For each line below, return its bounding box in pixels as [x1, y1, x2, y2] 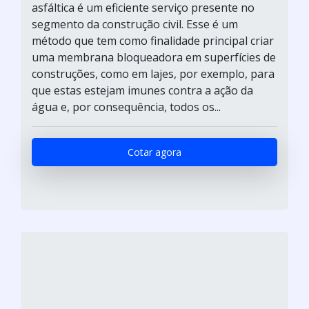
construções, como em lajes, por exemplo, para [32, 66, 275, 81]
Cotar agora [128, 145, 181, 159]
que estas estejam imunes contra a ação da [32, 82, 253, 98]
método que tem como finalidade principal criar [32, 32, 274, 48]
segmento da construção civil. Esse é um [32, 16, 238, 32]
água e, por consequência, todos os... [32, 99, 221, 114]
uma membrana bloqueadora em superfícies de [32, 49, 276, 65]
